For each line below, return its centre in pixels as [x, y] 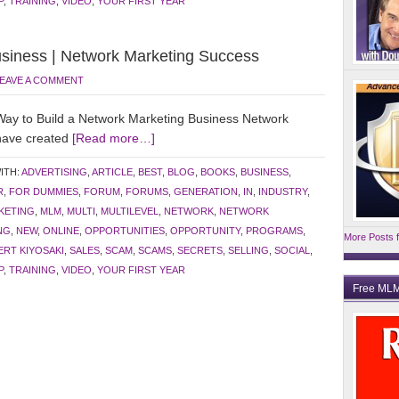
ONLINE [61, 231]
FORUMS [147, 191]
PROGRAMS [274, 231]
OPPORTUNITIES [125, 231]
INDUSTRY [283, 191]
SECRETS [200, 250]
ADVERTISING [54, 172]
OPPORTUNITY [205, 231]
